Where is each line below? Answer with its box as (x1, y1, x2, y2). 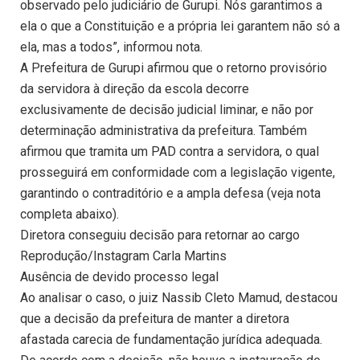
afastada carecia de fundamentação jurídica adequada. (20, 332, 322, 348)
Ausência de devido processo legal (20, 269, 219, 285)
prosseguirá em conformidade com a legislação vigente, (20, 165, 335, 181)
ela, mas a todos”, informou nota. (20, 39, 202, 55)
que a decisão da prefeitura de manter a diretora (20, 311, 289, 327)
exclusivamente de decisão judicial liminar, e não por (20, 102, 313, 118)
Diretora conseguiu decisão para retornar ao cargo (20, 227, 300, 243)
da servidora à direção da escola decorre (20, 81, 249, 97)
